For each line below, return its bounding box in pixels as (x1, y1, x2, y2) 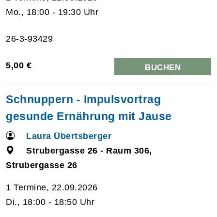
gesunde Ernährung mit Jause (6, 109, 172, 123)
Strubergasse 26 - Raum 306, (26, 145, 152, 155)
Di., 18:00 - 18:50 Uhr (6, 197, 94, 207)
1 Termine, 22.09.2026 (6, 182, 98, 192)
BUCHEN (145, 62, 181, 72)
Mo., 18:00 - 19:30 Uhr (6, 7, 98, 17)
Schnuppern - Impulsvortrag (6, 93, 161, 106)
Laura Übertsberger (26, 131, 112, 141)
